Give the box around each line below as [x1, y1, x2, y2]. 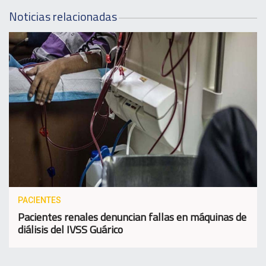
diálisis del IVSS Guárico [18, 221, 123, 238]
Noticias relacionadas [9, 7, 117, 26]
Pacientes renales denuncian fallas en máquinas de [18, 209, 246, 226]
